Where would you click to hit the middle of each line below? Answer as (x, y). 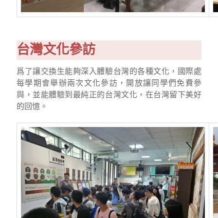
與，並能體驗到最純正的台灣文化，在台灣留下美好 (109, 95)
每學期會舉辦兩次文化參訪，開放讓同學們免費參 (109, 83)
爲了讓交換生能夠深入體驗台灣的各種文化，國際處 (109, 71)
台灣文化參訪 (56, 50)
